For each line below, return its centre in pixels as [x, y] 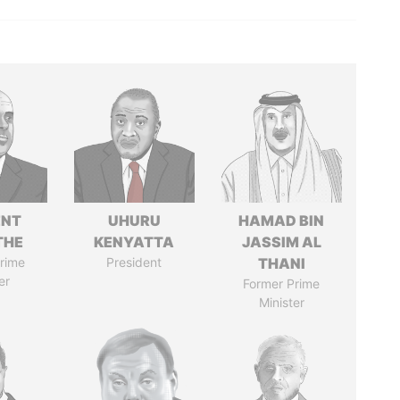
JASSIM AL [281, 242]
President [134, 262]
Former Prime [282, 283]
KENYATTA [134, 242]
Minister [281, 302]
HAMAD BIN [282, 221]
